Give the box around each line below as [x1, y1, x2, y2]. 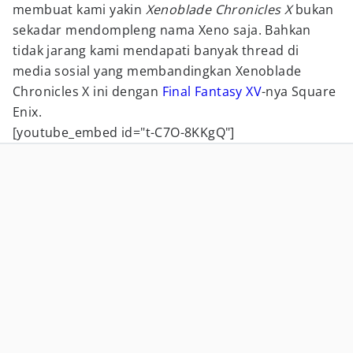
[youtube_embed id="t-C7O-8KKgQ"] [13, 124, 235, 141]
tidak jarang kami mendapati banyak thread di [13, 42, 299, 59]
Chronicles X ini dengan [13, 83, 162, 100]
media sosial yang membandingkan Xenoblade [13, 62, 302, 80]
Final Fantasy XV [162, 83, 262, 100]
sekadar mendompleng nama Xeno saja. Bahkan [13, 21, 311, 39]
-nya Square [262, 83, 336, 100]
